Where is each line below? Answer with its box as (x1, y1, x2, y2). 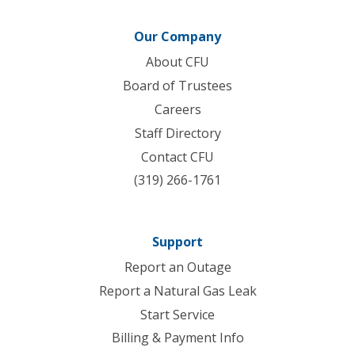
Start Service (140, 305, 215, 323)
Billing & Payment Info (111, 329, 244, 347)
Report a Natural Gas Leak (98, 281, 257, 300)
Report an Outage (124, 258, 231, 277)
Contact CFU (141, 147, 214, 166)
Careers (154, 100, 201, 118)
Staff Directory (134, 124, 221, 142)
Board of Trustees (123, 77, 232, 95)
